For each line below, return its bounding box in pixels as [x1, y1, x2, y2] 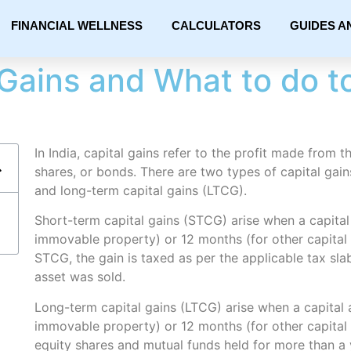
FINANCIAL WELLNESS [10, 19, 143, 32]
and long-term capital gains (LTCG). [34, 183, 247, 198]
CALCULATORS [171, 19, 261, 32]
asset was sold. [34, 269, 125, 285]
